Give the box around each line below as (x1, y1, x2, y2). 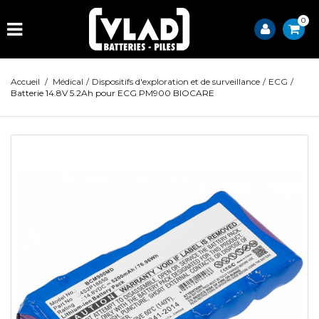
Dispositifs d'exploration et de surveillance (92, 76, 260, 87)
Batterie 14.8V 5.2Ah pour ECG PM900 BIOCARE (11, 88, 214, 98)
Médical (53, 76, 83, 87)
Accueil (11, 76, 40, 87)
